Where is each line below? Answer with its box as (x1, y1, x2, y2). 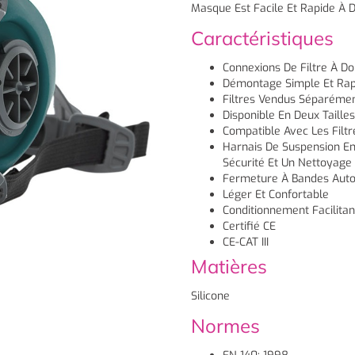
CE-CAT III (222, 234, 269, 250)
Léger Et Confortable (222, 186, 329, 202)
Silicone (190, 288, 230, 303)
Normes (190, 313, 260, 338)
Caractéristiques (190, 25, 334, 50)
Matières (190, 254, 267, 278)
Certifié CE (222, 218, 276, 234)
